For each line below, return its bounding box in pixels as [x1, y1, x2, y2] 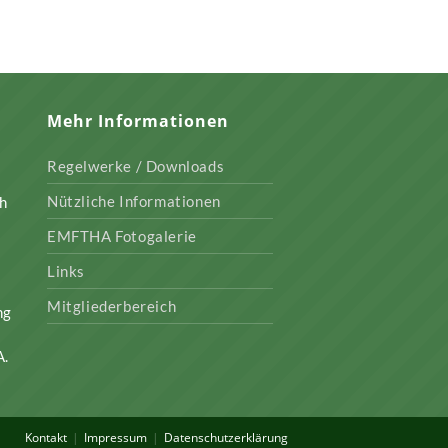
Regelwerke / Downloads [47, 157, 225, 176]
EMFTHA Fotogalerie [47, 227, 197, 246]
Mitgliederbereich [47, 297, 177, 316]
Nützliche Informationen [47, 192, 221, 211]
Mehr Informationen [47, 110, 229, 133]
